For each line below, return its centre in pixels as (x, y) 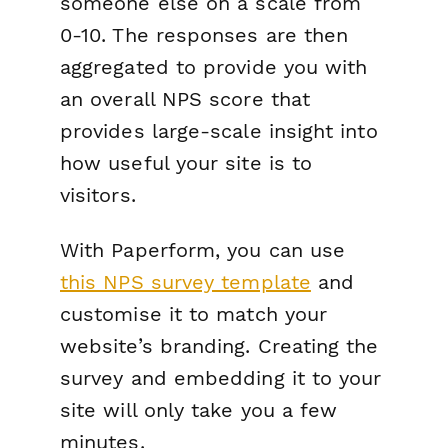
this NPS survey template (185, 281)
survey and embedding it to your (221, 377)
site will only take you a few (199, 409)
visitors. (98, 194)
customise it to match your (194, 313)
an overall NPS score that (185, 98)
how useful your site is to (186, 162)
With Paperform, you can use (203, 249)
